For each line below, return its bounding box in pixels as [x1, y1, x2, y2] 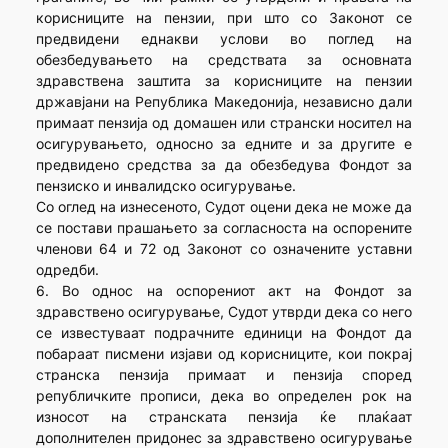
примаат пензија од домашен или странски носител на [35, 114, 413, 132]
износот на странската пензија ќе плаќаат [35, 408, 413, 426]
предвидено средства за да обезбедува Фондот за [35, 156, 413, 174]
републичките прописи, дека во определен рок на [35, 387, 413, 405]
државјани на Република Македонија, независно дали [35, 93, 413, 111]
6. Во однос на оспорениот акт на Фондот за [35, 282, 413, 300]
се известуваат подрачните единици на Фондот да [35, 324, 413, 342]
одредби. [35, 261, 99, 279]
